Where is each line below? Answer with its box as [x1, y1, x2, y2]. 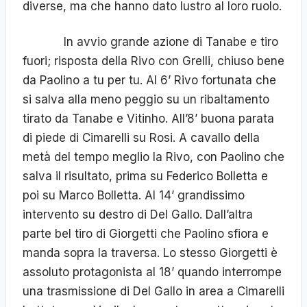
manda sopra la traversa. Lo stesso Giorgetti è [23, 246, 278, 260]
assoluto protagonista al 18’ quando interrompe [23, 265, 282, 280]
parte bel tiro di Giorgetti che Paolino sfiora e [23, 227, 269, 241]
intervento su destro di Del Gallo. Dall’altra [23, 208, 253, 222]
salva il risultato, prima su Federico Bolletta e [23, 169, 268, 184]
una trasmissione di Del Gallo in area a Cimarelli [23, 284, 284, 299]
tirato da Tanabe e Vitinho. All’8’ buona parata [23, 112, 274, 126]
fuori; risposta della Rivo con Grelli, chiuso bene [23, 54, 284, 69]
